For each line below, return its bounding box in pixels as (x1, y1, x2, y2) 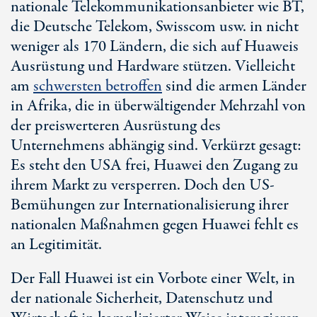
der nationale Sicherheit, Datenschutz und (11, 287, 273, 310)
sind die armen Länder (162, 75, 306, 98)
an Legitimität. (11, 234, 102, 256)
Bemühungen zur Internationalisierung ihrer (11, 194, 289, 217)
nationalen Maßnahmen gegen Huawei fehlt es (11, 214, 299, 236)
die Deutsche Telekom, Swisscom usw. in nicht (11, 16, 299, 38)
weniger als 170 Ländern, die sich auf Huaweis (11, 35, 299, 58)
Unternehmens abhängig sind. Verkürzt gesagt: (11, 134, 301, 157)
